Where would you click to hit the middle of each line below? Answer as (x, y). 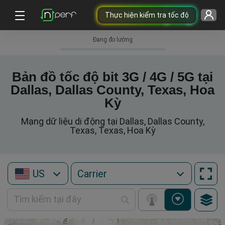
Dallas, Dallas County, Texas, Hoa (113, 90)
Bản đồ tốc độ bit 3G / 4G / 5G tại (113, 77)
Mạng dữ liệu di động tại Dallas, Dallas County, (113, 121)
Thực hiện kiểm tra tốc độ (147, 15)
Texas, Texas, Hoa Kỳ (113, 130)
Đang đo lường (113, 40)
